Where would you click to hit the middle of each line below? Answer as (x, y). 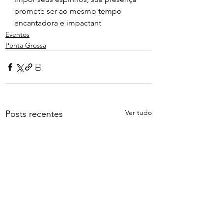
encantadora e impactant (58, 23)
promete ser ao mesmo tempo (69, 11)
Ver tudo (138, 112)
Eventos (17, 34)
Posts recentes (34, 114)
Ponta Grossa (26, 45)
